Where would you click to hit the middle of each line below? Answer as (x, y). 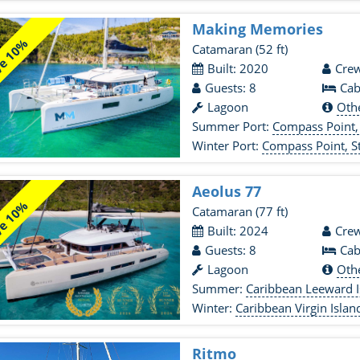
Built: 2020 (238, 68)
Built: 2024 (238, 231)
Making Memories (258, 29)
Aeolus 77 (227, 191)
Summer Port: (233, 126)
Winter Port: (227, 145)
